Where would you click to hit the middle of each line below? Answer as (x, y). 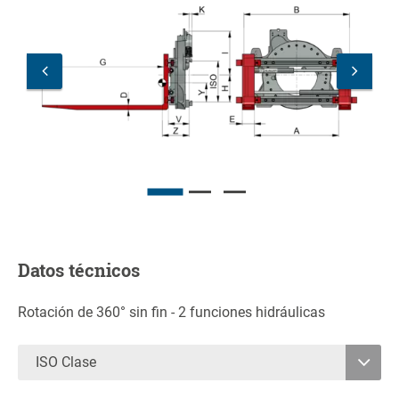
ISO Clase (68, 362)
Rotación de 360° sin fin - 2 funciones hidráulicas (171, 313)
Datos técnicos (79, 270)
